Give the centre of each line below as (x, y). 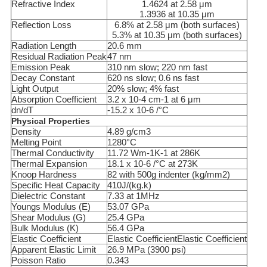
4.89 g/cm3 (129, 132)
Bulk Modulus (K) (45, 228)
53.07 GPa (128, 207)
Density (26, 132)
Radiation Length (44, 46)
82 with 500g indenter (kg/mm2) (168, 175)
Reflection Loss (41, 25)
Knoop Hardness (44, 175)
